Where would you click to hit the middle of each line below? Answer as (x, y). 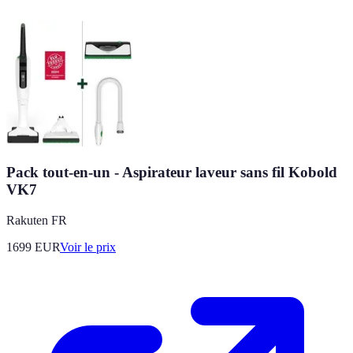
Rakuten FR (37, 220)
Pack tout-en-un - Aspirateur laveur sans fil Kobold (172, 173)
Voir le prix (88, 247)
